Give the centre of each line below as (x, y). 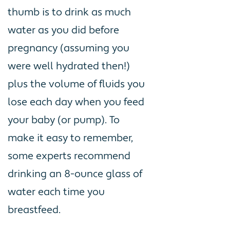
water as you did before (63, 30)
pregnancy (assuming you (69, 48)
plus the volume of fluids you (76, 84)
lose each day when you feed (76, 102)
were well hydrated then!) (69, 66)
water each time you (56, 192)
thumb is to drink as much (69, 12)
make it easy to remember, (70, 138)
